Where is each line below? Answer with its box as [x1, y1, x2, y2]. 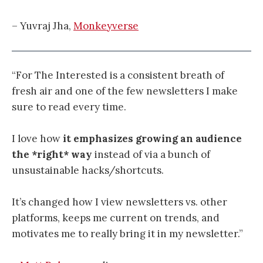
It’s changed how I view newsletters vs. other [12, 195, 227, 209]
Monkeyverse [73, 19, 139, 33]
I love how [12, 131, 63, 145]
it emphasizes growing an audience [63, 131, 242, 145]
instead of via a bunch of [92, 147, 210, 161]
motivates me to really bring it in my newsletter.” [12, 227, 243, 241]
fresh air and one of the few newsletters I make [12, 84, 238, 97]
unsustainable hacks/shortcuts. [12, 163, 164, 177]
